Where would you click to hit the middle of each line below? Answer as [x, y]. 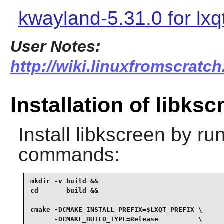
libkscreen [120, 134]
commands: [69, 154]
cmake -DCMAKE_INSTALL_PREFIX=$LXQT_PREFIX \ [116, 210]
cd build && [64, 191]
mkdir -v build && [64, 181]
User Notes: [55, 47]
